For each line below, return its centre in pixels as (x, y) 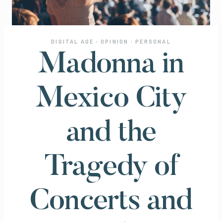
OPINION (115, 41)
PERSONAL (153, 41)
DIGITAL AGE (73, 41)
